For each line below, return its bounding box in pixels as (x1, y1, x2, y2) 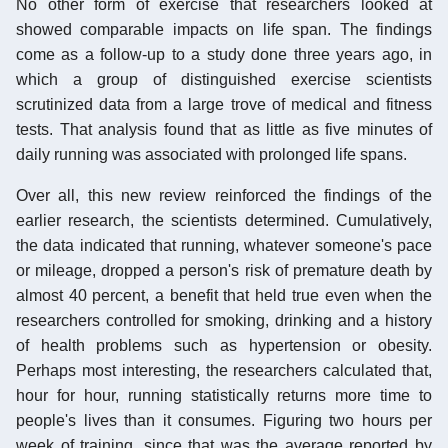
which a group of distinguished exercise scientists (16, 70, 432, 88)
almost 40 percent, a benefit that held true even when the (16, 286, 432, 304)
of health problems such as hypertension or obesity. (16, 336, 432, 354)
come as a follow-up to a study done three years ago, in (16, 45, 432, 63)
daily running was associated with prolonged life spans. (16, 145, 407, 163)
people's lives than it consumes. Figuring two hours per (16, 411, 432, 429)
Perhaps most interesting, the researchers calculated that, (16, 361, 432, 379)
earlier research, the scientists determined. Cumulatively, (16, 211, 432, 229)
